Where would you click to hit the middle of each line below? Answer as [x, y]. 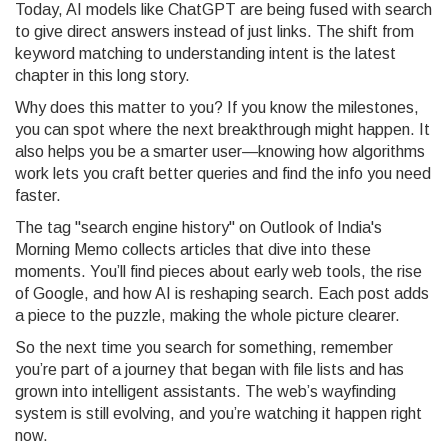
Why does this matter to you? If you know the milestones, [217, 107]
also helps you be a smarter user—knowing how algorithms [220, 151]
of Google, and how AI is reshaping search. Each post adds [222, 293]
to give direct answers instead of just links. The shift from [214, 31]
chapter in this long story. [102, 75]
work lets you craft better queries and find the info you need [223, 173]
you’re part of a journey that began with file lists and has [209, 369]
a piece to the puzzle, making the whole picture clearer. [207, 315]
